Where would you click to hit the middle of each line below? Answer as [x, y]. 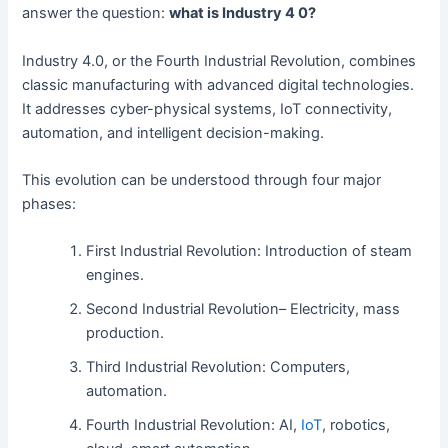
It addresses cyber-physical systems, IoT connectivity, [207, 108]
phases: [49, 203]
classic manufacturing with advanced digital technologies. [218, 84]
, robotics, [356, 425]
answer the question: [96, 13]
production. [125, 333]
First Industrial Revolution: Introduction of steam [249, 251]
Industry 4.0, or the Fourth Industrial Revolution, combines [219, 60]
